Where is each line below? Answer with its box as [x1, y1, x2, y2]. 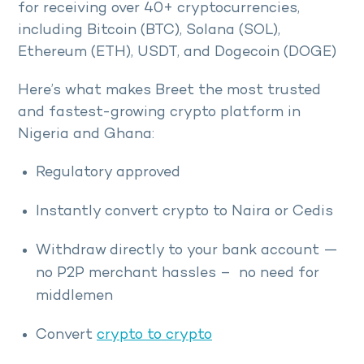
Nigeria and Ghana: [18, 126, 158, 142]
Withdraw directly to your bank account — [36, 242, 338, 258]
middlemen [36, 288, 113, 304]
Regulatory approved [36, 164, 180, 180]
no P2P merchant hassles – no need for [36, 265, 319, 281]
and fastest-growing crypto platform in [18, 104, 301, 120]
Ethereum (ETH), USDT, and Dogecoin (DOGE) [18, 44, 336, 60]
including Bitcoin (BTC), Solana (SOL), [18, 22, 280, 38]
